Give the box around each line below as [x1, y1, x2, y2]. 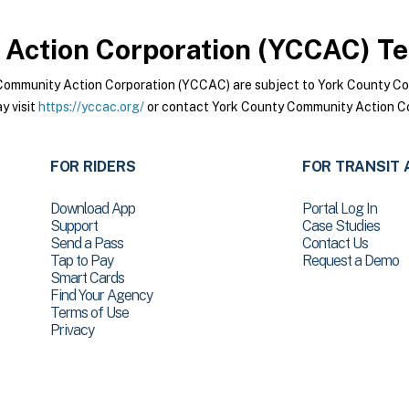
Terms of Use [49, 304, 129, 321]
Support [49, 217, 98, 235]
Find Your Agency [49, 287, 152, 304]
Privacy [49, 321, 94, 339]
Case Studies [301, 217, 380, 235]
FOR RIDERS [49, 158, 136, 175]
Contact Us [301, 235, 368, 252]
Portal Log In [301, 200, 377, 217]
